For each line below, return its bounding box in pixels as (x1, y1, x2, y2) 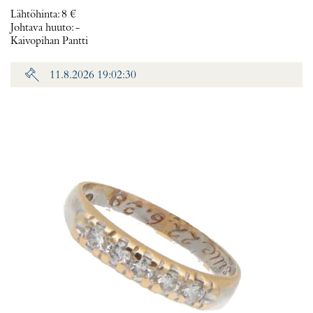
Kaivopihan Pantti (10, 36, 88, 47)
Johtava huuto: (10, 22, 75, 34)
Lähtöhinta (10, 9, 57, 20)
